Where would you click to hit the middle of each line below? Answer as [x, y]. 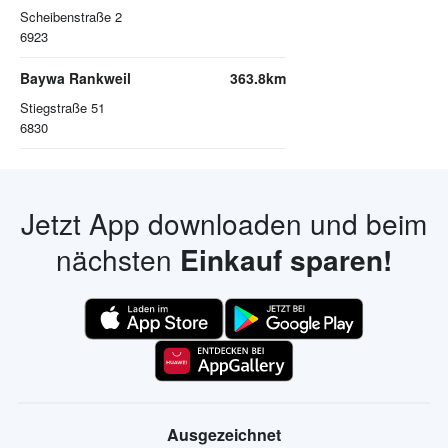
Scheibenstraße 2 [71, 16]
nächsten [118, 259]
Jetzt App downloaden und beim [224, 223]
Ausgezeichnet [224, 434]
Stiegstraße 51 [62, 107]
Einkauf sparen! [286, 259]
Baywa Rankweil [75, 78]
